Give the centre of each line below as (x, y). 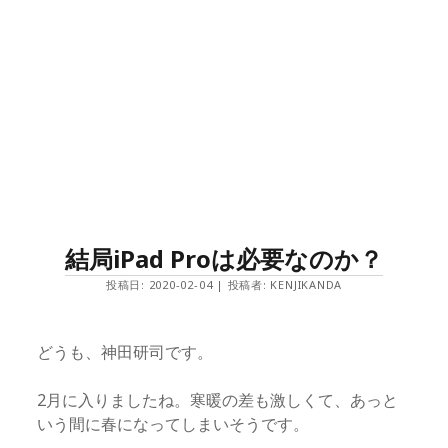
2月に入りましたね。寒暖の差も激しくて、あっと (218, 400)
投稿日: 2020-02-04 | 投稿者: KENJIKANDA (224, 284)
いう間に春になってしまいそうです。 (173, 424)
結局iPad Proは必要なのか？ (224, 258)
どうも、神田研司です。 (125, 352)
